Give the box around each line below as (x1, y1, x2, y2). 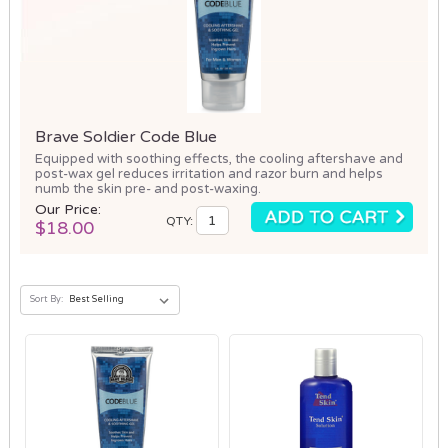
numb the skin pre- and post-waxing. (34, 180, 261, 197)
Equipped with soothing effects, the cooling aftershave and (34, 150, 403, 167)
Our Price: (34, 200, 101, 218)
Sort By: (29, 293, 63, 305)
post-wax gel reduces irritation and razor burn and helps (34, 165, 383, 182)
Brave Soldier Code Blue (34, 126, 217, 147)
